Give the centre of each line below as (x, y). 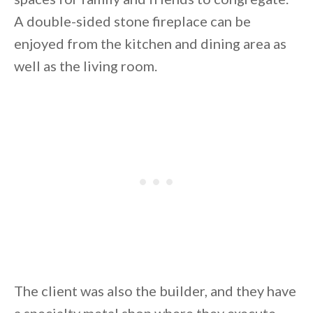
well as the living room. (86, 66)
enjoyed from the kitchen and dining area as (150, 44)
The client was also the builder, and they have (155, 291)
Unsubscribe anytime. (209, 101)
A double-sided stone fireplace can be (132, 21)
